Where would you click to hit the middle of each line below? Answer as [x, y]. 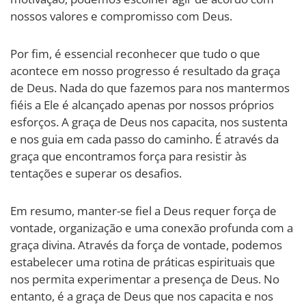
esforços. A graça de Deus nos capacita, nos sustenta [149, 122]
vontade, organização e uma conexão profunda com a [152, 227]
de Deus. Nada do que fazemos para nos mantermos [150, 87]
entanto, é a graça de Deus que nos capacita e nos [142, 296]
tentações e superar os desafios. [96, 173]
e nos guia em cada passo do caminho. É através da [144, 139]
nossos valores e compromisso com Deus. [121, 16]
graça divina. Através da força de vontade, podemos [146, 245]
